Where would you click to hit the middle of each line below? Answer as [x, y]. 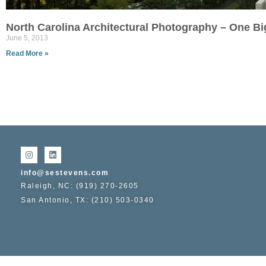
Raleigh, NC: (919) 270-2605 [80, 186]
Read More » [27, 53]
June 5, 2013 [27, 38]
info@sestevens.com [65, 173]
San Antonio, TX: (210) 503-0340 [88, 200]
